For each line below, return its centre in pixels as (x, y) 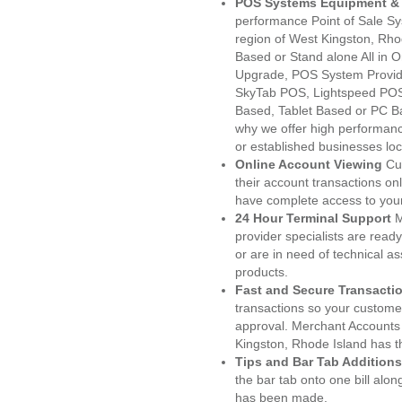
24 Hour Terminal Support (313, 218)
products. (262, 272)
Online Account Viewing (310, 164)
